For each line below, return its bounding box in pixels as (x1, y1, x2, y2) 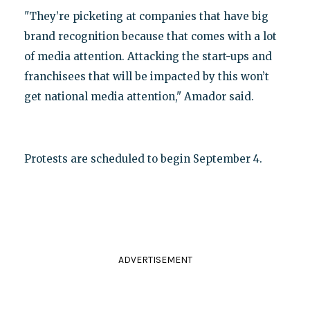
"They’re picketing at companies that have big (24, 10, 268, 24)
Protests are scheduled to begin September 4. (24, 152, 262, 166)
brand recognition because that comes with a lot (24, 30, 277, 44)
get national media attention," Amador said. (24, 90, 254, 104)
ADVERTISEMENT (118, 254, 192, 266)
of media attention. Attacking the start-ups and (24, 50, 272, 64)
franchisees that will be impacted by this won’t (24, 70, 269, 84)
